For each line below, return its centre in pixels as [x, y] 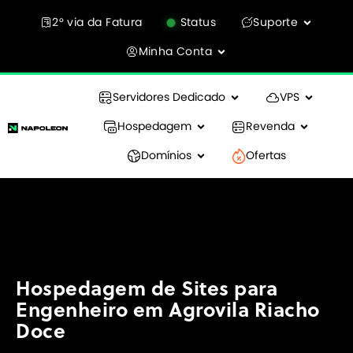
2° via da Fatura [97, 22]
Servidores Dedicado [169, 97]
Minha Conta [175, 51]
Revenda [270, 126]
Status [198, 22]
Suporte [276, 22]
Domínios [166, 155]
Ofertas [266, 155]
